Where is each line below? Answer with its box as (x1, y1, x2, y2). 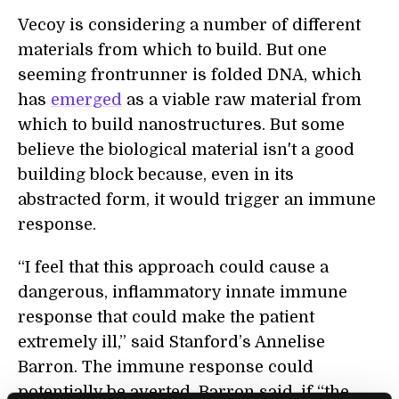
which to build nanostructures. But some (18, 116, 345, 134)
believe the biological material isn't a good (18, 141, 354, 159)
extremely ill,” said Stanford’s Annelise (18, 333, 325, 352)
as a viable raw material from (122, 91, 362, 110)
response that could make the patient (18, 308, 314, 327)
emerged (51, 91, 122, 110)
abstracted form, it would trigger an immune (18, 191, 376, 209)
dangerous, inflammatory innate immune (18, 283, 347, 302)
